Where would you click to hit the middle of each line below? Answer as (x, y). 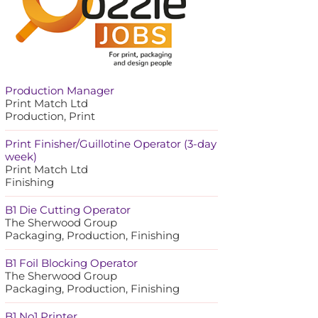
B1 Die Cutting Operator (67, 210)
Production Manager (59, 91)
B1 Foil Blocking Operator (71, 263)
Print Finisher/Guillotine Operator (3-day (110, 144)
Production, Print (50, 116)
